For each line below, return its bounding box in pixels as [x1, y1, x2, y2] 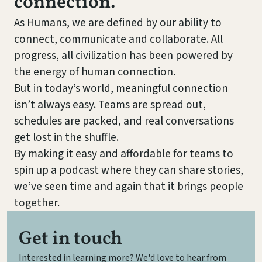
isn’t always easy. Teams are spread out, [14, 96, 206, 113]
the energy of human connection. [14, 64, 175, 80]
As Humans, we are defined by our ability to [14, 15, 222, 31]
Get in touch [19, 226, 122, 252]
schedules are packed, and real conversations [14, 113, 234, 129]
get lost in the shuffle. [14, 129, 119, 146]
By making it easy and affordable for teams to [14, 146, 233, 162]
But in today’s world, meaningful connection [14, 80, 228, 96]
